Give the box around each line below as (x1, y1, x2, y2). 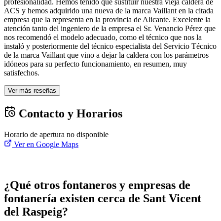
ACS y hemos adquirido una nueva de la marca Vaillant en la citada (4, 6, 214, 15)
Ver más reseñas (8, 87, 56, 95)
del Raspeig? (4, 205, 68, 219)
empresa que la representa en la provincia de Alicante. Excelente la (4, 15, 211, 24)
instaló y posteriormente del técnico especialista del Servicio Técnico (4, 42, 217, 51)
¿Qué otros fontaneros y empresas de (4, 179, 190, 192)
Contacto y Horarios (16, 107, 122, 120)
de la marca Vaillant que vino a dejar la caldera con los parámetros (4, 51, 209, 60)
